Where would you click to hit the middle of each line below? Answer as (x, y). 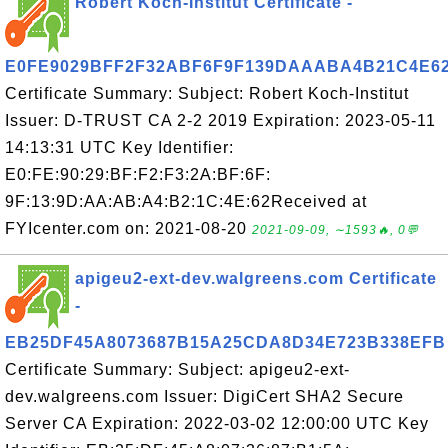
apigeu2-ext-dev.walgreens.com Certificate (256, 278)
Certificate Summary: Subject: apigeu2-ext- (177, 369)
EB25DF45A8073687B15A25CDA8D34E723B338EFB (225, 342)
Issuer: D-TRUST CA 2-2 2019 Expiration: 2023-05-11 (220, 120)
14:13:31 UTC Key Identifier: (119, 147)
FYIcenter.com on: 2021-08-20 (128, 228)
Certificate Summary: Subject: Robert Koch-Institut (207, 93)
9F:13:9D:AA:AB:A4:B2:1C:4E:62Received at (186, 201)
